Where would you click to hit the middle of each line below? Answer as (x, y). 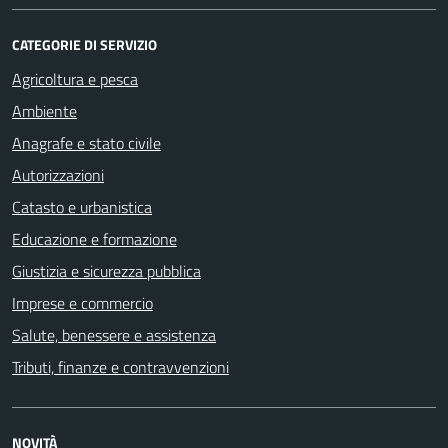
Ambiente (44, 110)
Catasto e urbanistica (82, 206)
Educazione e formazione (94, 238)
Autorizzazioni (58, 174)
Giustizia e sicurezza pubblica (106, 270)
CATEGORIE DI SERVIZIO (84, 44)
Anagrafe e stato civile (86, 142)
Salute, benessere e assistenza (114, 334)
